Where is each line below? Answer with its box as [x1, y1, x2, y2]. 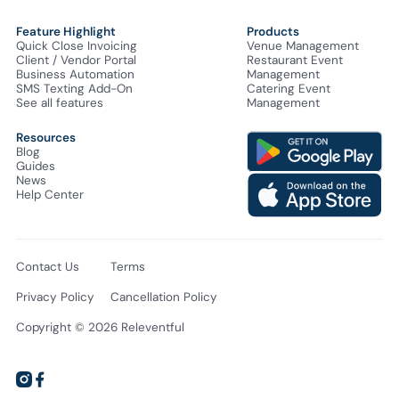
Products [246, 23, 299, 39]
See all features [16, 94, 103, 110]
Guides [16, 158, 55, 174]
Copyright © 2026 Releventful [16, 320, 184, 336]
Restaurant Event [246, 52, 343, 68]
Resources [16, 129, 76, 145]
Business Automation [16, 66, 134, 82]
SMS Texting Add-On [16, 80, 133, 96]
